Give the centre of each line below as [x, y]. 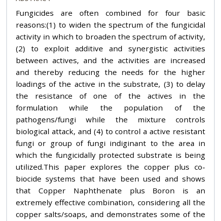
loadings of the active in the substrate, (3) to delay [110, 84]
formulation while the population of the [110, 107]
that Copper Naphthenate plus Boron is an [110, 190]
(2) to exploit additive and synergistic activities [110, 48]
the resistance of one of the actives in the [110, 95]
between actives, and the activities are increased [110, 60]
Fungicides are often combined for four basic [110, 13]
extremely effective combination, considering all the [110, 202]
